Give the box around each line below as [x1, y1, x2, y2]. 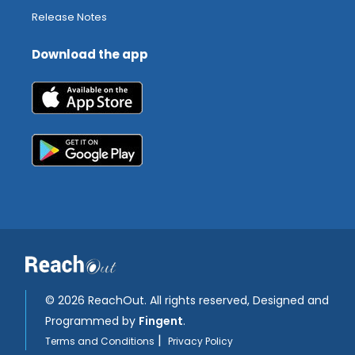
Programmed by [45, 312, 139, 329]
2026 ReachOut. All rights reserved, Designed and [58, 292, 329, 308]
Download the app [32, 46, 148, 63]
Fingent [139, 312, 183, 329]
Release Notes [32, 10, 107, 25]
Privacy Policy [168, 334, 233, 348]
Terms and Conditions [45, 334, 155, 348]
